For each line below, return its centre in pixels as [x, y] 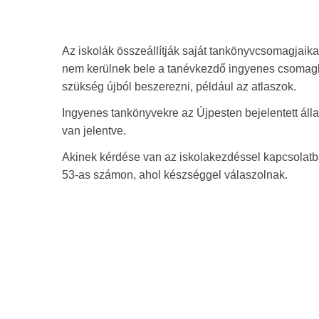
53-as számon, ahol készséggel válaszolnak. [175, 174]
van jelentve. [94, 130]
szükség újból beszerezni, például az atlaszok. [179, 86]
